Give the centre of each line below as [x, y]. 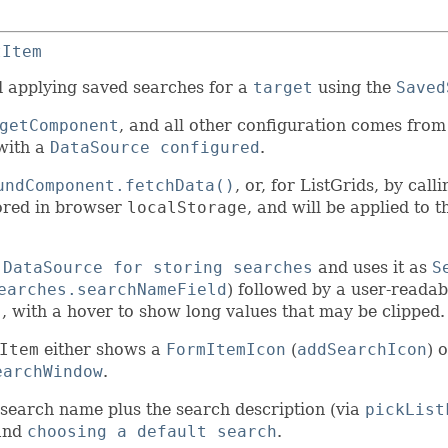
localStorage [187, 208]
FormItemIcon [226, 350]
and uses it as [372, 268]
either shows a [102, 350]
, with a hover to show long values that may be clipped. [223, 312]
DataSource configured [155, 148]
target [283, 88]
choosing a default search [152, 432]
